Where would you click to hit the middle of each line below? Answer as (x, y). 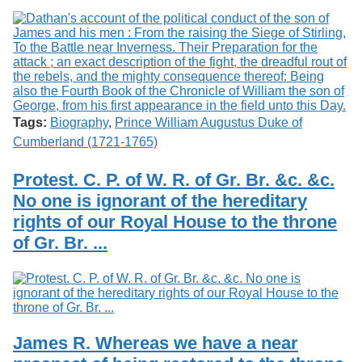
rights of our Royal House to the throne (175, 221)
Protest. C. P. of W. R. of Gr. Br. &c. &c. (174, 179)
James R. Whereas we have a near (156, 343)
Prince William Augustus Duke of (208, 122)
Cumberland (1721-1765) (85, 141)
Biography (79, 122)
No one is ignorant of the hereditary (160, 200)
